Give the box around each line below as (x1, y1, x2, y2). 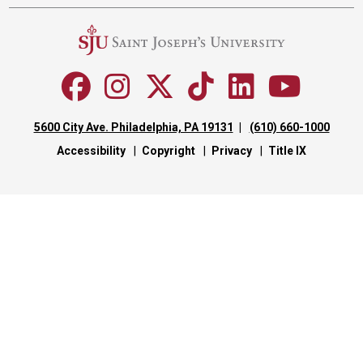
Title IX (268, 143, 306, 157)
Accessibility (57, 143, 126, 157)
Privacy (211, 143, 252, 157)
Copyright (142, 143, 195, 157)
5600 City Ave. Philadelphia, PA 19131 (33, 120, 233, 134)
